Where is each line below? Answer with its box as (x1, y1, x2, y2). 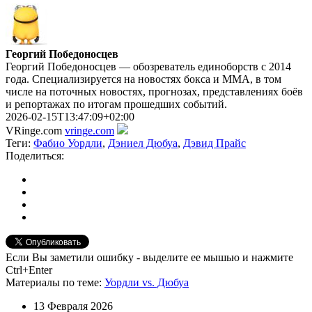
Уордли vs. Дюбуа (104, 276, 189, 288)
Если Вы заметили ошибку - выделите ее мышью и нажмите (6, 251, 293, 263)
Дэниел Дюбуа (108, 136, 178, 149)
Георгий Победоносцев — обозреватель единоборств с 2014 (6, 60, 291, 72)
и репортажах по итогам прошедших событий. (6, 97, 227, 110)
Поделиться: (6, 149, 64, 162)
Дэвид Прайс (183, 136, 246, 149)
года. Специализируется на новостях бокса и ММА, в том (6, 72, 281, 85)
